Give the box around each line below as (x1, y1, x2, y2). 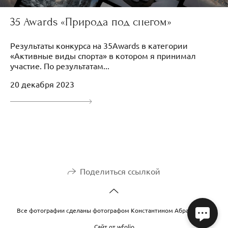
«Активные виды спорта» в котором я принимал (10, 50, 196, 61)
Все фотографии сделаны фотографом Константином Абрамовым (17, 206, 211, 214)
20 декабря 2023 (10, 79, 74, 90)
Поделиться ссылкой (80, 165, 160, 176)
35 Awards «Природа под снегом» (10, 15, 172, 29)
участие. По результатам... (10, 61, 109, 71)
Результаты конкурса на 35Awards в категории (10, 40, 188, 51)
